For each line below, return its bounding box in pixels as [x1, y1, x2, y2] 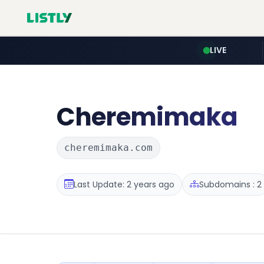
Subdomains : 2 [199, 178, 262, 190]
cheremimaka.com [64, 142, 153, 153]
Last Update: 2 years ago [74, 178, 174, 190]
